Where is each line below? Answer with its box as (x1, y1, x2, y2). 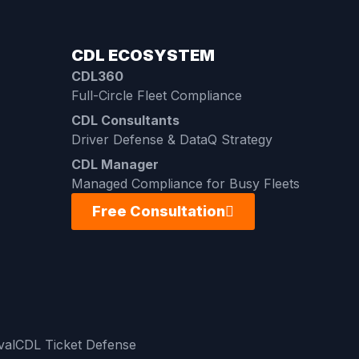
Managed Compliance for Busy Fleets (71, 175, 300, 192)
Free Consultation (91, 203, 225, 220)
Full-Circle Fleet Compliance (71, 87, 242, 104)
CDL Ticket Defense (15, 336, 136, 353)
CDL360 (71, 68, 123, 85)
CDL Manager (71, 156, 159, 173)
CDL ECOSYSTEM (71, 46, 215, 66)
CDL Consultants (71, 112, 179, 129)
